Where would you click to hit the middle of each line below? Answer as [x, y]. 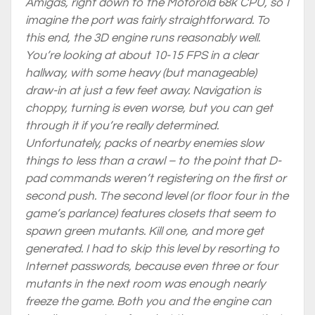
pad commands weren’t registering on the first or [156, 179]
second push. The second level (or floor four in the [157, 196]
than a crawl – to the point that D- [188, 161]
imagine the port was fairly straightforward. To [148, 20]
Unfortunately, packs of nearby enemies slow [144, 143]
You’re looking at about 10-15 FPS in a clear [142, 56]
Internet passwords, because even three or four [152, 266]
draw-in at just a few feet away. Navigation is [143, 91]
